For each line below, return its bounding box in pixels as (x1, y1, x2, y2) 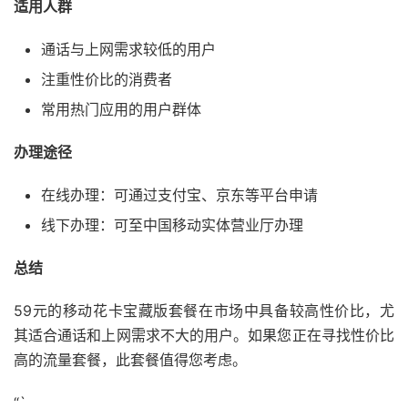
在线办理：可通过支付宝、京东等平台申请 (41, 186, 318, 204)
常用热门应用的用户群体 (41, 100, 201, 118)
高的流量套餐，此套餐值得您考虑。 (14, 351, 247, 369)
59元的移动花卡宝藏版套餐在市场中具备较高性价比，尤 (14, 301, 394, 320)
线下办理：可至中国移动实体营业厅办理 (41, 216, 303, 234)
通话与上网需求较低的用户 (41, 40, 216, 58)
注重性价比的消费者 (41, 70, 172, 88)
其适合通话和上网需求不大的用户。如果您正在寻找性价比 (14, 326, 394, 344)
